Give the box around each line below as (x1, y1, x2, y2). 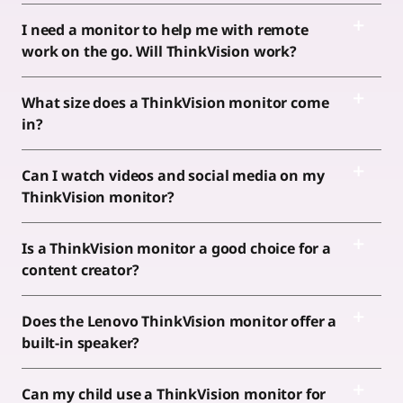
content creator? (22, 259, 143, 280)
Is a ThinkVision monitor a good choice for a (22, 237, 331, 258)
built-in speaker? (22, 332, 144, 353)
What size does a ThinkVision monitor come (22, 92, 329, 112)
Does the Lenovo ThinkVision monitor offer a (22, 310, 337, 331)
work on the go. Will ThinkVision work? (22, 40, 300, 61)
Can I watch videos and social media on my (22, 165, 325, 185)
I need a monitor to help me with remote (22, 19, 309, 40)
